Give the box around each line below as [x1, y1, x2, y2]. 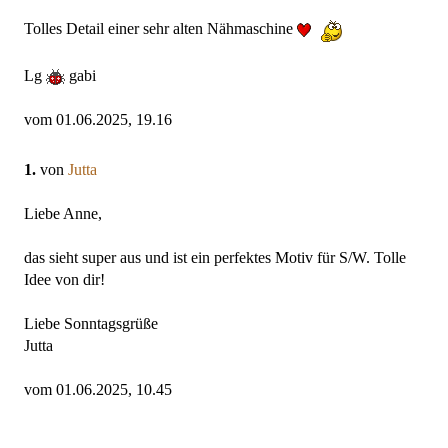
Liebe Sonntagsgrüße [24, 314, 158, 332]
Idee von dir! [24, 270, 105, 288]
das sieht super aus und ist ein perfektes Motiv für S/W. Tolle [24, 248, 406, 266]
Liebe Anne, [24, 204, 102, 222]
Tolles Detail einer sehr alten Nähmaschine [24, 19, 297, 37]
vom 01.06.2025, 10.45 [24, 380, 172, 398]
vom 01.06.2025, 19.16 [24, 110, 172, 128]
